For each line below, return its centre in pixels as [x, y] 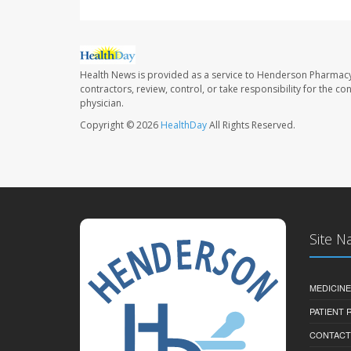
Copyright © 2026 [120, 125]
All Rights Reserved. [251, 125]
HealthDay [184, 125]
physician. [102, 103]
